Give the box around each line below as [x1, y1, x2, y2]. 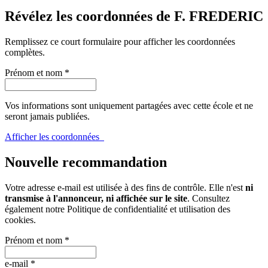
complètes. [5, 47, 45, 58]
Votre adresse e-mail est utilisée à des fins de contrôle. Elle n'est [5, 182, 245, 193]
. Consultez [187, 193, 230, 203]
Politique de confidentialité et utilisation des [67, 203, 230, 214]
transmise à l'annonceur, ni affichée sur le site [5, 193, 187, 203]
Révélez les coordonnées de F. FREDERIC [5, 8, 263, 25]
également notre [5, 203, 67, 214]
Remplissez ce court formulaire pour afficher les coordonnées [5, 36, 235, 47]
